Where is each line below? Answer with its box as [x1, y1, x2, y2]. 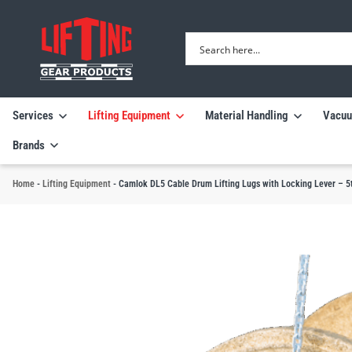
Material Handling [205, 108, 288, 123]
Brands [13, 137, 45, 152]
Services [13, 108, 53, 123]
